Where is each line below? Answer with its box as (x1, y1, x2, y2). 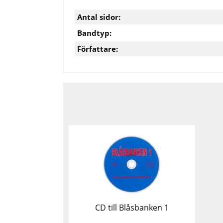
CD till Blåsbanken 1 (95, 202, 169, 214)
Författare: (77, 43, 118, 54)
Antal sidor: (77, 11, 120, 22)
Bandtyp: (77, 27, 111, 38)
